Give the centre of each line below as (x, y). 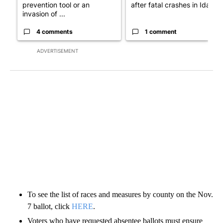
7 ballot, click (50, 207)
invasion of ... (44, 14)
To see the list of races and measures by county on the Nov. (120, 195)
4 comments (55, 32)
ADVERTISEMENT (57, 51)
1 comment (161, 32)
